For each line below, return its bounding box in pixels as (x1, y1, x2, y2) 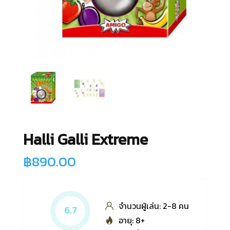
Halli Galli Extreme (23, 127, 148, 151)
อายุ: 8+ (119, 214, 145, 226)
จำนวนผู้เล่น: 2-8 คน (119, 199, 189, 212)
